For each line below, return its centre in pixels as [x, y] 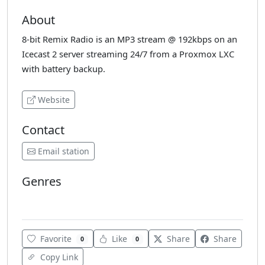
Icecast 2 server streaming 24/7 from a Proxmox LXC [128, 54]
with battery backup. [64, 68]
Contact [43, 130]
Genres [42, 181]
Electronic [44, 199]
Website [54, 99]
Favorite [56, 239]
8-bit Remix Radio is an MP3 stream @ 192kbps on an [130, 39]
